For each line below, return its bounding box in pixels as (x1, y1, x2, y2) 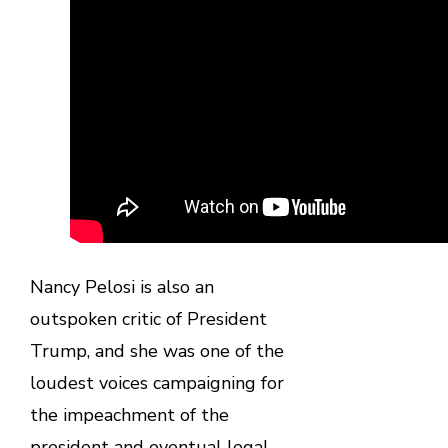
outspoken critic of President (29, 307, 267, 332)
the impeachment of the (29, 403, 229, 428)
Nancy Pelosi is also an (29, 275, 214, 300)
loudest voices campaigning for (29, 371, 284, 396)
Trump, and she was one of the (29, 339, 284, 364)
